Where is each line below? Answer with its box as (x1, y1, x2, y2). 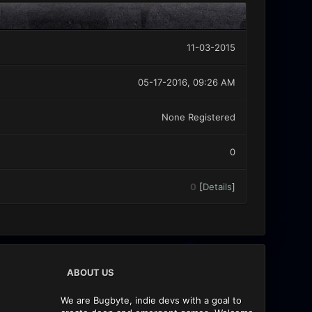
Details (202, 181, 232, 192)
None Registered (161, 111, 235, 123)
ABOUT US (67, 266, 115, 278)
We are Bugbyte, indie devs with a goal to (61, 294, 242, 306)
